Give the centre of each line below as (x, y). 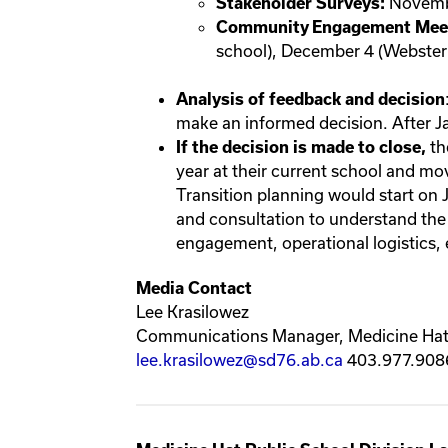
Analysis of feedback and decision (310, 99)
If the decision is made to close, (303, 147)
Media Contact (194, 288)
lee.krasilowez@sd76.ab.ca (239, 360)
